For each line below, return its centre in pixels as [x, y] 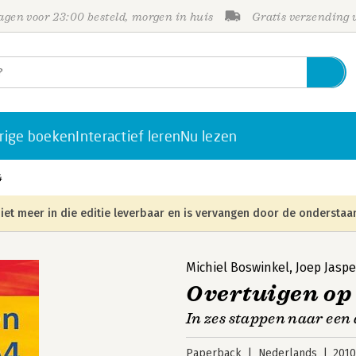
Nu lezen [209, 136]
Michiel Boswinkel [238, 267]
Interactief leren [128, 136]
